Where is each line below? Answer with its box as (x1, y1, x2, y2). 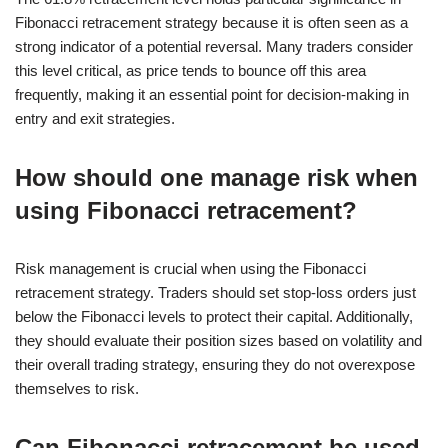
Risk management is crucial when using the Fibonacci (15, 259, 366, 277)
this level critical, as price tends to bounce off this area (15, 61, 366, 79)
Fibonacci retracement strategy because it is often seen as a (15, 13, 408, 31)
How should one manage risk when (15, 163, 418, 191)
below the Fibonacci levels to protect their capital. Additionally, (15, 307, 413, 325)
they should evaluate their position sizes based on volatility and (15, 331, 422, 349)
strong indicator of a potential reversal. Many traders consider (15, 37, 413, 55)
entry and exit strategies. (15, 109, 175, 127)
